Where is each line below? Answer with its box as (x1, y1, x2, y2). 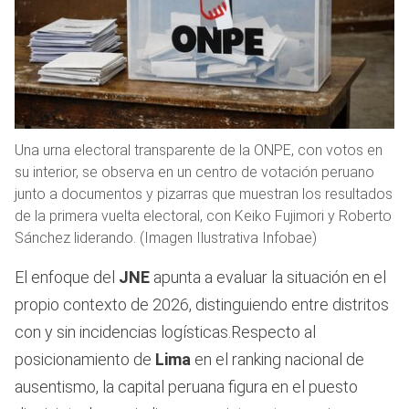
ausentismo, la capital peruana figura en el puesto (15, 377, 358, 397)
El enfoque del (15, 267, 119, 288)
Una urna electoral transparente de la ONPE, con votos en (15, 142, 383, 160)
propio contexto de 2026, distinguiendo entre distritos (15, 295, 389, 315)
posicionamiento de (15, 350, 155, 370)
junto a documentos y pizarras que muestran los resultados (15, 185, 393, 204)
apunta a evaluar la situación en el (150, 267, 386, 288)
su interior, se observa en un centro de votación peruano (15, 163, 374, 182)
